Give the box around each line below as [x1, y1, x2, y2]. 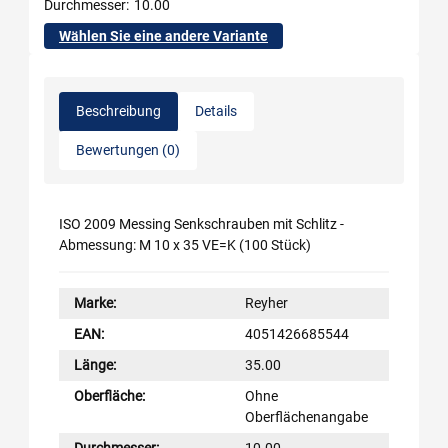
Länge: [74, 356, 116, 373]
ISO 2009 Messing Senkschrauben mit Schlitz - [59, 215, 344, 232]
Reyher [245, 294, 288, 311]
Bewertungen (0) [76, 141, 180, 158]
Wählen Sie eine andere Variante [59, 27, 268, 44]
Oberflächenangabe [245, 408, 368, 425]
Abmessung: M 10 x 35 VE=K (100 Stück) [59, 236, 311, 253]
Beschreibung [76, 102, 161, 119]
